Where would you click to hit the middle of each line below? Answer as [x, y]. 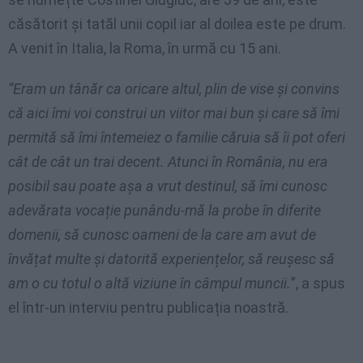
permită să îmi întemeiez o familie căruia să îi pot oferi [177, 138]
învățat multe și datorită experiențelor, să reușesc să [171, 259]
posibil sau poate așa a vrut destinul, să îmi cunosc [168, 186]
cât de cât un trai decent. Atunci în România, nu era [168, 162]
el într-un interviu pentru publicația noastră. [148, 308]
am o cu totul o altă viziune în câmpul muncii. [149, 284]
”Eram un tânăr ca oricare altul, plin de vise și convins [174, 89]
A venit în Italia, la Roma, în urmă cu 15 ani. [145, 49]
